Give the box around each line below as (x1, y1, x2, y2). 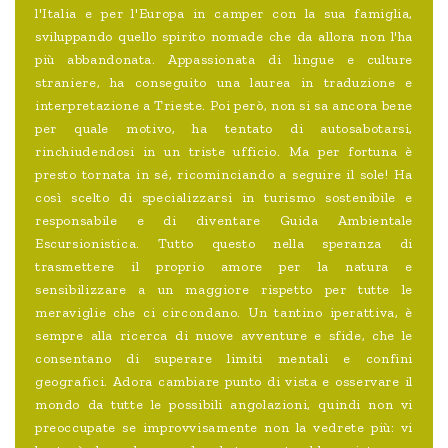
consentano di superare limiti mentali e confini (35, 350, 413, 368)
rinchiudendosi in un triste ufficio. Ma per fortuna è (35, 143, 413, 161)
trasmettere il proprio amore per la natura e (35, 258, 413, 276)
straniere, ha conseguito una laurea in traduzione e (35, 74, 413, 92)
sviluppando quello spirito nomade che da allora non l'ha (35, 28, 413, 46)
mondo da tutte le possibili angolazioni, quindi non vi (35, 396, 413, 414)
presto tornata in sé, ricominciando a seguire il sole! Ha (35, 166, 413, 184)
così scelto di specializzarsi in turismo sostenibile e (35, 189, 413, 207)
